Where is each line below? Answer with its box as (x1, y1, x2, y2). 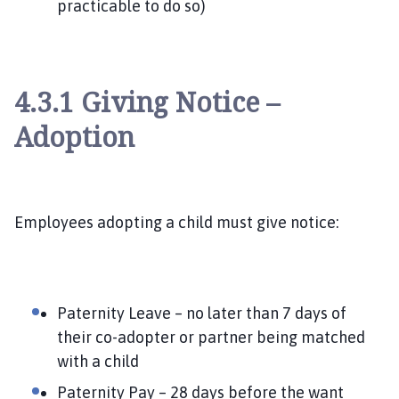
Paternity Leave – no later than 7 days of (57, 303, 346, 322)
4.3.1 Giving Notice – (14, 83, 280, 120)
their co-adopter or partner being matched (57, 327, 365, 346)
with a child (57, 351, 139, 370)
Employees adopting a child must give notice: (14, 212, 338, 232)
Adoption (14, 118, 134, 155)
